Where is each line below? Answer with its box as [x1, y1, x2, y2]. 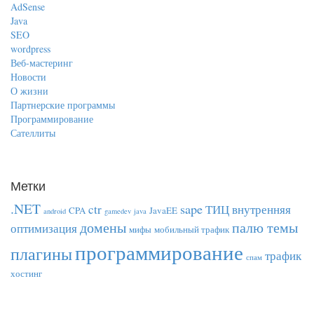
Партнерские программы [11, 98, 115, 111]
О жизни [11, 84, 48, 97]
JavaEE [149, 204, 177, 217]
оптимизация [11, 220, 77, 236]
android [43, 206, 66, 216]
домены [80, 218, 126, 237]
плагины [11, 243, 72, 265]
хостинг [11, 267, 42, 280]
